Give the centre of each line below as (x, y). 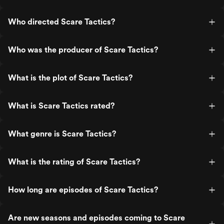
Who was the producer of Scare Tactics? (83, 50)
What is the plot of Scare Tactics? (70, 78)
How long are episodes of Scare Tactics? (83, 190)
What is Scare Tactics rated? (61, 106)
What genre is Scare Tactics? (62, 134)
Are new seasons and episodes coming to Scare (96, 218)
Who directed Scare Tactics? (61, 22)
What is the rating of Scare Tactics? (74, 162)
